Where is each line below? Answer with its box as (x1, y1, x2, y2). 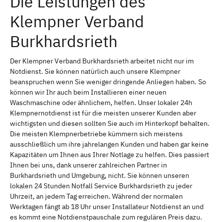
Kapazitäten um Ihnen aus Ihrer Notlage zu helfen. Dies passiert (10, 150, 209, 159)
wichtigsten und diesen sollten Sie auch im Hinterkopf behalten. (10, 118, 210, 128)
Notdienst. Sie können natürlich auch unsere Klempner (10, 66, 180, 76)
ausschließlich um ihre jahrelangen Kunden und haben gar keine (10, 139, 209, 149)
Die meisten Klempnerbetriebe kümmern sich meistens (10, 129, 183, 138)
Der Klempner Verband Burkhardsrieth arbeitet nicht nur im (10, 56, 194, 65)
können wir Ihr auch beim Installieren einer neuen (10, 87, 166, 97)
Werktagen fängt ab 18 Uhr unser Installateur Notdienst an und (10, 202, 204, 211)
